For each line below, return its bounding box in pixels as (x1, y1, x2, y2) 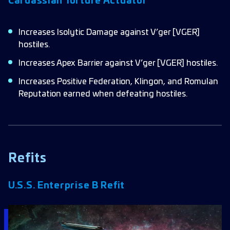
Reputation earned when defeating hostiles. (18, 90, 187, 98)
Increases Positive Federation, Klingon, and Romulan (18, 78, 218, 86)
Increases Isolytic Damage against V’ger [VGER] (18, 28, 200, 36)
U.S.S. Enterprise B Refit (8, 181, 125, 190)
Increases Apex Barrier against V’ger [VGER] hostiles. (18, 59, 218, 67)
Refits (8, 152, 47, 165)
